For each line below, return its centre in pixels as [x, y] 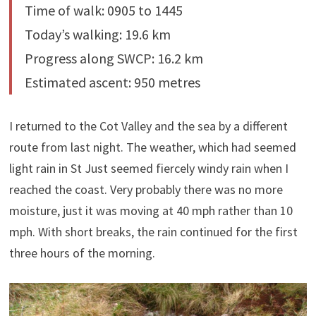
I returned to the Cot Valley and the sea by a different [148, 126]
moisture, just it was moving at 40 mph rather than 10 [151, 210]
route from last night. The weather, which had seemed [152, 147]
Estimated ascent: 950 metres [112, 82]
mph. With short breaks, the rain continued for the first [153, 231]
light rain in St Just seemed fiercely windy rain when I [148, 168]
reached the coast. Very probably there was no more [146, 189]
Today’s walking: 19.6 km [97, 34]
